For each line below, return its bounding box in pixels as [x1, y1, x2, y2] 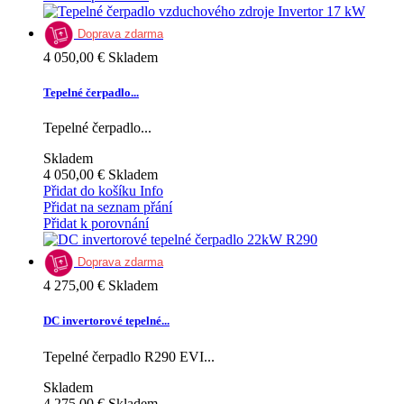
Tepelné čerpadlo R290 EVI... [43, 348, 215, 364]
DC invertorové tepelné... [43, 314, 170, 328]
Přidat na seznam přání [43, 199, 172, 216]
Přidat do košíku [43, 183, 136, 199]
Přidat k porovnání [43, 216, 149, 232]
